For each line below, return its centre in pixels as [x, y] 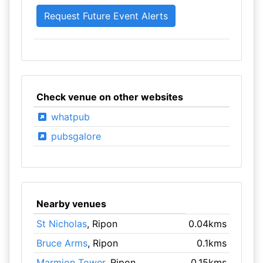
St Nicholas [61, 224]
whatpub [69, 117]
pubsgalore [74, 136]
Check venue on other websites [109, 97]
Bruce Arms [62, 243]
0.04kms [208, 224]
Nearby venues [71, 204]
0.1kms [212, 243]
